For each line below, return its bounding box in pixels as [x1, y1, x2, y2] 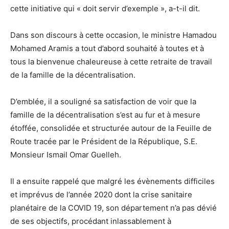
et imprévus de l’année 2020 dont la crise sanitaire [10, 190, 192, 199]
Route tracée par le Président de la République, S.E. [10, 136, 197, 146]
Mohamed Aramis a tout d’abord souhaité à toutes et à [10, 43, 204, 53]
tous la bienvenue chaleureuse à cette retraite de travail [10, 57, 212, 66]
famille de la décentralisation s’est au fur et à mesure [10, 110, 200, 120]
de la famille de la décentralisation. [10, 70, 135, 80]
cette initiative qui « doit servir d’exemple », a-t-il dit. [10, 4, 200, 13]
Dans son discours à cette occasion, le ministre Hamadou [10, 30, 217, 40]
